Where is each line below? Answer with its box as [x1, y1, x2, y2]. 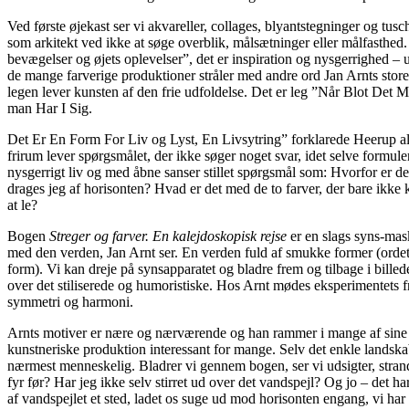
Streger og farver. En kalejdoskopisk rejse [49, 228, 287, 245]
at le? [7, 197, 41, 214]
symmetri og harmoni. [7, 294, 137, 310]
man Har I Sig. [7, 100, 92, 117]
